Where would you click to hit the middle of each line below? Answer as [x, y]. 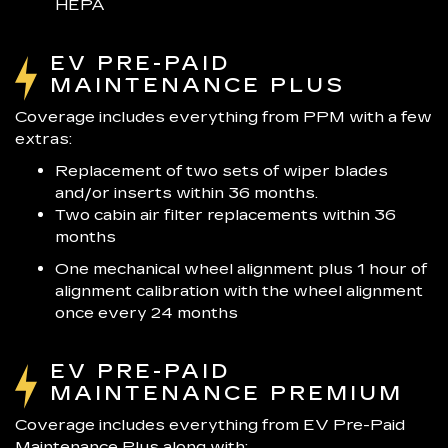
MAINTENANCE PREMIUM [226, 392]
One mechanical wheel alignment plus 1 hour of [241, 268]
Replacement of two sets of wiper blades [221, 170]
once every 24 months [146, 312]
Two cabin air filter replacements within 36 [225, 214]
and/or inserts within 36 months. [186, 192]
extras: [43, 138]
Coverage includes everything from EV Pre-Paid [210, 424]
